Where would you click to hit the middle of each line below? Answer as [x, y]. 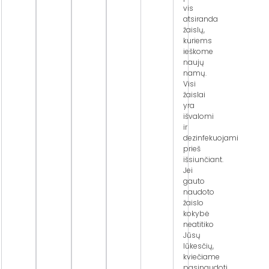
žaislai [194, 95]
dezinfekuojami [210, 138]
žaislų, [194, 30]
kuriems [197, 41]
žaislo [193, 203]
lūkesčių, [198, 246]
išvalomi [198, 116]
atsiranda [200, 19]
